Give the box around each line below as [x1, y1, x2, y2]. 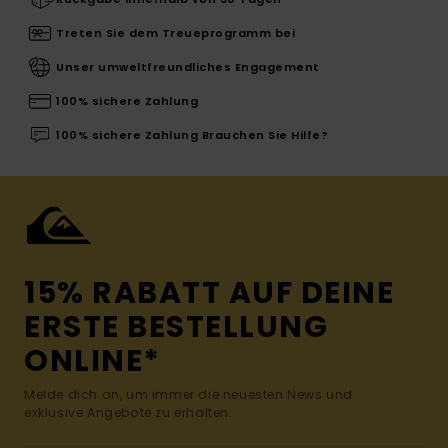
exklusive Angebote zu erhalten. [24, 403, 233, 421]
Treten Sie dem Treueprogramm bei [56, 24, 295, 41]
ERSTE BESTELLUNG [24, 305, 328, 348]
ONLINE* [24, 339, 161, 382]
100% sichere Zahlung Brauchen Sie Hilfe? [56, 126, 328, 143]
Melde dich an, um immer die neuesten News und [24, 385, 354, 403]
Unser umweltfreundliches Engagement [56, 58, 320, 75]
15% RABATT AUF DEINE [24, 271, 394, 314]
